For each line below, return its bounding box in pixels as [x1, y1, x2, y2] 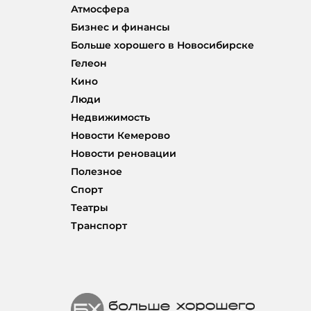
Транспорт [71, 219, 127, 233]
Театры [71, 201, 108, 215]
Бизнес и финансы [71, 21, 170, 34]
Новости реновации [71, 147, 176, 160]
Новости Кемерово [71, 129, 170, 142]
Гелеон [71, 57, 107, 70]
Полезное [71, 165, 122, 178]
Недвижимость [71, 111, 150, 124]
